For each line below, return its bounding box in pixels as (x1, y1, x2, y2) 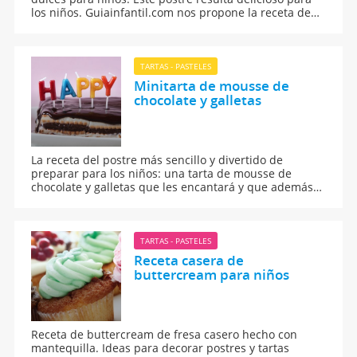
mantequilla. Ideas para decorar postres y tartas (31, 339, 290, 355)
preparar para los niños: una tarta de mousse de (31, 165, 292, 181)
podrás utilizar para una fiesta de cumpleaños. (31, 192, 282, 208)
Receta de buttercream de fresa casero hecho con (31, 326, 298, 342)
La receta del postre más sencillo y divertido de (31, 151, 284, 167)
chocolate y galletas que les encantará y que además (31, 178, 314, 194)
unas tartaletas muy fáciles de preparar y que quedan (31, 18, 321, 33)
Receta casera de (133, 250, 244, 269)
